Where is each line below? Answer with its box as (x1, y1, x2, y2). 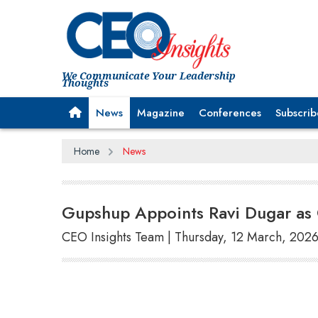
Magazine (137, 104, 185, 121)
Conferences (199, 104, 261, 121)
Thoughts (62, 75, 109, 89)
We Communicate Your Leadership (62, 68, 236, 82)
